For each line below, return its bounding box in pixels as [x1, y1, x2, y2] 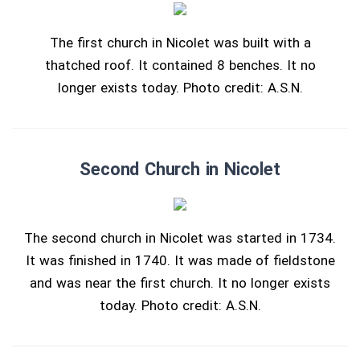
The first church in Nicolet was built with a [49, 35, 311, 51]
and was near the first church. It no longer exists [30, 275, 330, 292]
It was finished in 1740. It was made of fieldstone [25, 252, 335, 269]
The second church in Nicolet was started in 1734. [24, 230, 336, 247]
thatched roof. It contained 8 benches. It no [44, 57, 316, 74]
